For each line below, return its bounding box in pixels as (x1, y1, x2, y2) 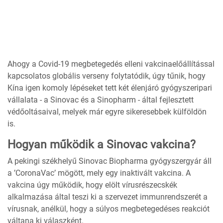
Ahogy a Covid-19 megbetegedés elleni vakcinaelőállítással (7, 59, 215, 69)
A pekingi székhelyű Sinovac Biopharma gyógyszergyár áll (7, 156, 212, 166)
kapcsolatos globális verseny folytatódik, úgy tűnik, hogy (7, 71, 206, 81)
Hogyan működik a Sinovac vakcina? (7, 138, 196, 152)
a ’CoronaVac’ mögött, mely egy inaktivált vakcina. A (7, 168, 191, 178)
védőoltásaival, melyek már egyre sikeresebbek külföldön (7, 107, 207, 117)
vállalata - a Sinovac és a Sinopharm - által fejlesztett (7, 95, 194, 105)
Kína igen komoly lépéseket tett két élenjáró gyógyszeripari (7, 83, 212, 93)
